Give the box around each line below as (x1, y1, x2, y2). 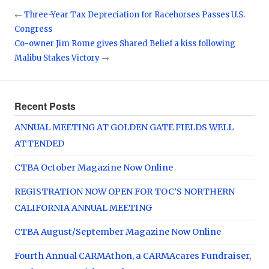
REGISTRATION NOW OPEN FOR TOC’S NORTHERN (14, 186, 235, 197)
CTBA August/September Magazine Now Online (14, 226, 221, 237)
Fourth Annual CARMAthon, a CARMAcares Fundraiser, (14, 250, 251, 261)
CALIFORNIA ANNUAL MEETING (14, 202, 152, 213)
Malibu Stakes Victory (14, 53, 100, 63)
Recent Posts (14, 99, 76, 113)
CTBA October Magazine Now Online (14, 162, 173, 173)
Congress (14, 24, 52, 34)
